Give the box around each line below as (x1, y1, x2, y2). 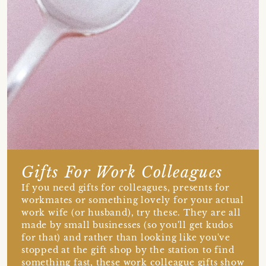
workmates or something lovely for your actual (21, 195, 244, 206)
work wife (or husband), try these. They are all (21, 207, 241, 218)
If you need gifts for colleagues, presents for (21, 182, 230, 194)
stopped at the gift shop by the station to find (21, 245, 235, 256)
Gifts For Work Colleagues (21, 163, 223, 182)
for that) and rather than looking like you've (21, 232, 230, 243)
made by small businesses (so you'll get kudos (21, 220, 233, 231)
